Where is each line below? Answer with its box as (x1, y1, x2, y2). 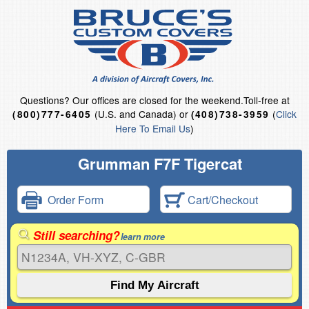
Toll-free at (243, 93, 290, 107)
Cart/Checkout (184, 191, 258, 208)
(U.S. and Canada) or (91, 107, 191, 121)
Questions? (19, 93, 72, 107)
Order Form (42, 191, 103, 208)
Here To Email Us (115, 121, 190, 135)
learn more (121, 230, 165, 243)
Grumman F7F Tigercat (77, 152, 242, 175)
